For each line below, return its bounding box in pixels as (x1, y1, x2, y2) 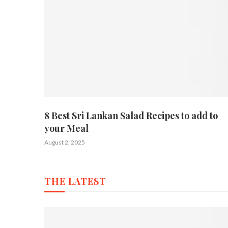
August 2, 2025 (44, 138, 85, 146)
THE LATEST (44, 175, 106, 188)
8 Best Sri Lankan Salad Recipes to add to (44, 109, 218, 122)
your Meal (44, 122, 89, 134)
